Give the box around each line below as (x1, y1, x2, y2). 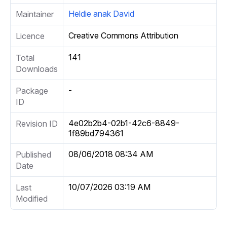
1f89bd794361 (68, 128, 124, 138)
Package (16, 85, 48, 96)
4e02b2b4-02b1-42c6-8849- (68, 118, 179, 128)
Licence (16, 30, 45, 41)
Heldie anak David (68, 8, 134, 19)
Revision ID (16, 118, 58, 129)
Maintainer (16, 9, 54, 19)
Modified (16, 193, 48, 204)
